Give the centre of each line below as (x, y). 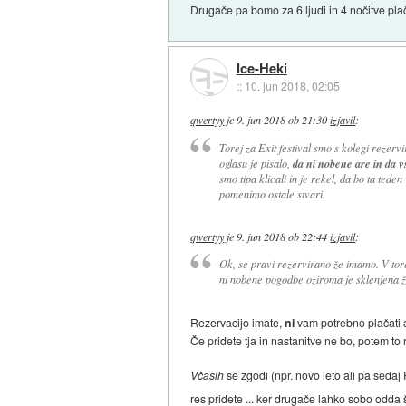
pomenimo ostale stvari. (272, 193)
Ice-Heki (261, 68)
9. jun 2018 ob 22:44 (282, 236)
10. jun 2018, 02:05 (292, 85)
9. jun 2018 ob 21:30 (282, 120)
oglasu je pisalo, (256, 163)
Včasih (208, 374)
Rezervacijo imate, (238, 322)
